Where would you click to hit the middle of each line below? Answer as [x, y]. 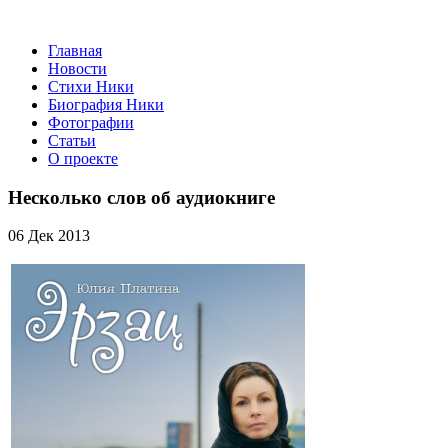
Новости [77, 68]
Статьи [72, 140]
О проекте [83, 158]
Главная [75, 50]
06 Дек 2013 [49, 236]
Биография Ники [106, 104]
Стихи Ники [91, 86]
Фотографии [91, 122]
